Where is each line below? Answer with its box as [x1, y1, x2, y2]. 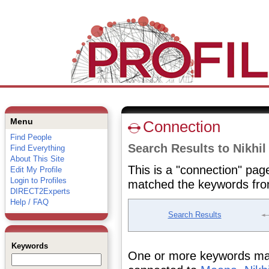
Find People [10, 133, 52, 142]
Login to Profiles [10, 176, 67, 185]
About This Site [10, 154, 64, 163]
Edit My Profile [10, 165, 62, 174]
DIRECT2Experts [10, 187, 70, 196]
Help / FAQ [10, 198, 49, 207]
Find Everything [10, 144, 65, 153]
